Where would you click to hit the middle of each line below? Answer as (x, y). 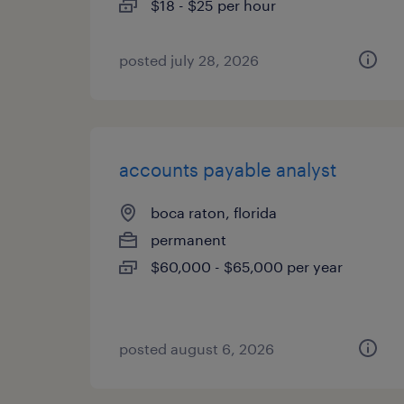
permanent (188, 239)
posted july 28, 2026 (189, 60)
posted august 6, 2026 (197, 349)
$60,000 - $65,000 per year (247, 266)
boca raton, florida (214, 212)
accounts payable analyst (228, 170)
